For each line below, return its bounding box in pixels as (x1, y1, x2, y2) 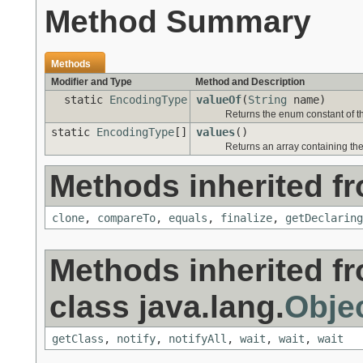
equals (169, 211, 207, 225)
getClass (52, 332, 104, 346)
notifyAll (169, 332, 227, 346)
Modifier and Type (51, 76, 132, 88)
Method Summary (45, 3, 311, 40)
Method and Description (195, 76, 305, 88)
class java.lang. (49, 288, 284, 325)
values (196, 126, 235, 139)
